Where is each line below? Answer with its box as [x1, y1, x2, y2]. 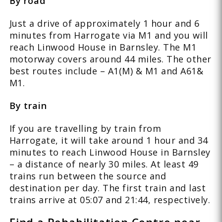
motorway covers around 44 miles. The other [9, 53, 212, 65]
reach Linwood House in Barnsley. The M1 [9, 41, 197, 53]
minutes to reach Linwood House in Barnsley [9, 146, 211, 158]
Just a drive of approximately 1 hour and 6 [9, 17, 200, 29]
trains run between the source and [9, 169, 166, 182]
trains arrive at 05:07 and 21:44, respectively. [9, 193, 211, 206]
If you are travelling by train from [9, 122, 162, 134]
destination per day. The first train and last [9, 181, 206, 194]
